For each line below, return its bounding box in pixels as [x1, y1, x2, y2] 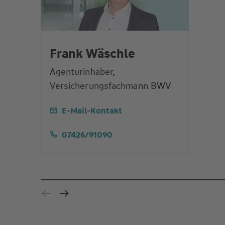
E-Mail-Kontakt [61, 105, 122, 117]
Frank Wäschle [49, 46, 135, 62]
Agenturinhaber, [49, 66, 115, 78]
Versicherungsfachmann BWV [49, 80, 172, 92]
